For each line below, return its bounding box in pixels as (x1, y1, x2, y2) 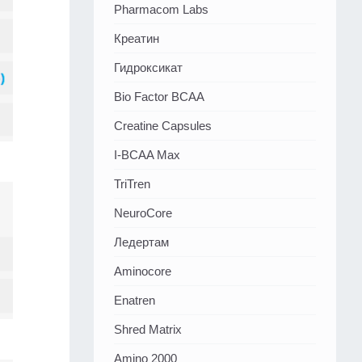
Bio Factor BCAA (114, 90, 204, 104)
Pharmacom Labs (114, 2, 208, 17)
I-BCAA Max (114, 148, 180, 162)
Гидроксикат (114, 61, 183, 75)
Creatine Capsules (114, 119, 212, 133)
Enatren (114, 293, 155, 308)
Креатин (114, 32, 159, 46)
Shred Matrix (114, 322, 182, 337)
